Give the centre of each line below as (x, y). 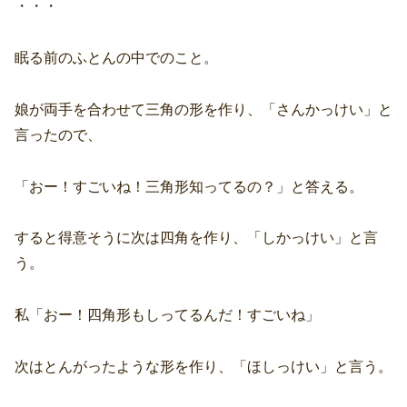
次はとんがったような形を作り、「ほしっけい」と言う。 (203, 366)
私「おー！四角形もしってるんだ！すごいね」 (167, 315)
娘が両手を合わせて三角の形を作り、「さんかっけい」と (203, 109)
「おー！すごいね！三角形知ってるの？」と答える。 (189, 186)
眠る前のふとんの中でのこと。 (116, 57)
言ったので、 (58, 134)
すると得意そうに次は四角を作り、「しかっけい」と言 (196, 238)
